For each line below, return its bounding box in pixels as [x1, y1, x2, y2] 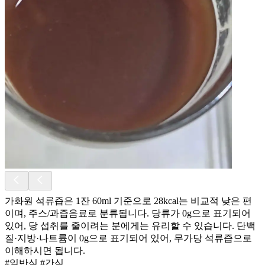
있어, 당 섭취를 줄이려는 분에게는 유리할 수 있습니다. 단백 [5, 220, 256, 231]
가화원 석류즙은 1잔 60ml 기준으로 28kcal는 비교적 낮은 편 [5, 195, 252, 206]
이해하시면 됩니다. [5, 245, 85, 256]
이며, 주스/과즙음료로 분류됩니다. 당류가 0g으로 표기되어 [5, 208, 251, 218]
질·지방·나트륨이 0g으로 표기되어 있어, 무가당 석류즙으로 [5, 232, 252, 243]
